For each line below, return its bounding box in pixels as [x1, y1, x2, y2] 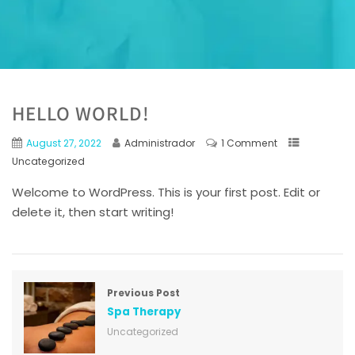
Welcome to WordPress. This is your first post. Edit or [12, 183, 320, 200]
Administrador [124, 136, 195, 150]
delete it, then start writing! [12, 203, 174, 220]
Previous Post [107, 285, 180, 300]
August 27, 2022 [26, 136, 101, 150]
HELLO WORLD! [12, 99, 150, 126]
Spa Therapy [107, 303, 181, 319]
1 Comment [221, 136, 277, 150]
